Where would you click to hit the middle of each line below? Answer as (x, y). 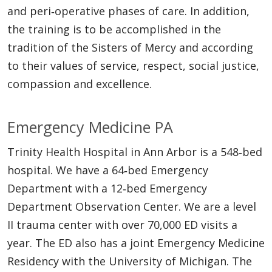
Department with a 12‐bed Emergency (107, 188)
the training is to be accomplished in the (114, 29)
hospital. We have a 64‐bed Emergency (108, 170)
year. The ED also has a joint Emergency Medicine (136, 243)
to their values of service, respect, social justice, (133, 65)
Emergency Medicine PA (90, 127)
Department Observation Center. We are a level (132, 206)
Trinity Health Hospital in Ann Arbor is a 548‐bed (135, 151)
